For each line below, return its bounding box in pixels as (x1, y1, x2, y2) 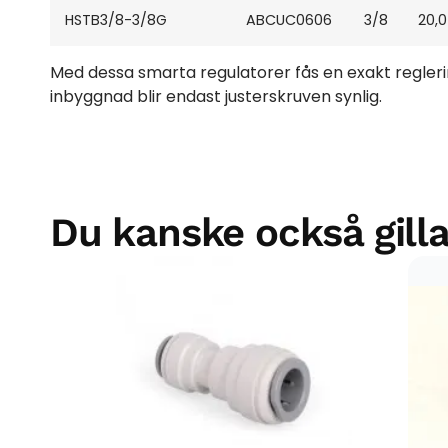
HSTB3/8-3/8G (65, 10, 167, 31)
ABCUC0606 (246, 10, 332, 31)
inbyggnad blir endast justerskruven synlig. (50, 85, 382, 109)
